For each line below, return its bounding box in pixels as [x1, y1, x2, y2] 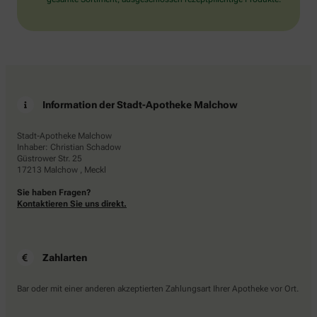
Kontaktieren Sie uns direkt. [17, 199, 127, 209]
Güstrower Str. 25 [17, 154, 82, 164]
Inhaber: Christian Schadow [17, 142, 121, 153]
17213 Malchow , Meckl [17, 165, 106, 175]
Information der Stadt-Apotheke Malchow [42, 99, 238, 111]
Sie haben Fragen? [17, 188, 91, 198]
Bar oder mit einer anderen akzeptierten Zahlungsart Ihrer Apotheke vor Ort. [17, 284, 299, 294]
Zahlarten [42, 252, 87, 264]
